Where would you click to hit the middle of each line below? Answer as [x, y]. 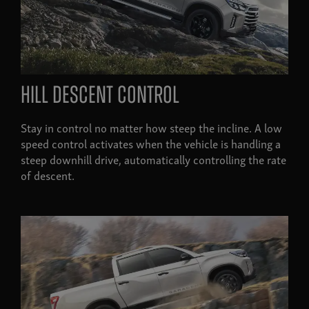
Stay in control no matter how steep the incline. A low [151, 127]
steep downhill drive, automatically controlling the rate [153, 159]
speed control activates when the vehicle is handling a [151, 143]
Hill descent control [100, 97]
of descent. [48, 175]
